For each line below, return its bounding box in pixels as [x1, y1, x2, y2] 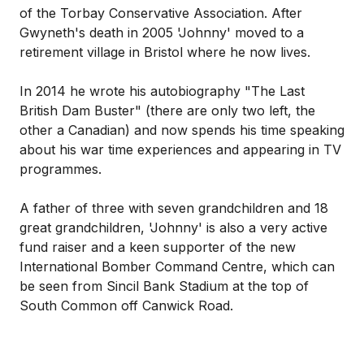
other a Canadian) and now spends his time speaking [19, 122, 344, 138]
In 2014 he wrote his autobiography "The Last [19, 83, 305, 99]
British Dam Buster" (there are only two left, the [19, 102, 315, 119]
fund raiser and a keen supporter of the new [19, 239, 296, 255]
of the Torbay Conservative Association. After [19, 5, 302, 21]
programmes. [19, 161, 106, 177]
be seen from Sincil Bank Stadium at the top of [19, 278, 309, 294]
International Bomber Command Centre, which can [19, 258, 335, 275]
